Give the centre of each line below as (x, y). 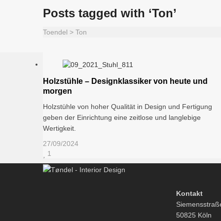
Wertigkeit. (59, 129)
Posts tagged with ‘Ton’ (110, 13)
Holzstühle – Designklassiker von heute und (125, 81)
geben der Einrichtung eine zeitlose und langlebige (122, 118)
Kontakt (189, 194)
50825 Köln (194, 215)
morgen (57, 91)
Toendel (55, 32)
